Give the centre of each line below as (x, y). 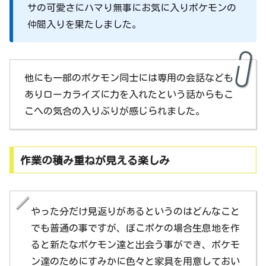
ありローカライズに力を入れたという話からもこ (129, 94)
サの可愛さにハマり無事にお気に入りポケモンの (132, 8)
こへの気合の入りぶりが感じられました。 (115, 111)
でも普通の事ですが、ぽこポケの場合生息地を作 (135, 228)
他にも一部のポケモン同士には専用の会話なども (129, 77)
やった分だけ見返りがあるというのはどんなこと (135, 212)
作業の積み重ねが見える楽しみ (95, 160)
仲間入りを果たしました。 (84, 25)
